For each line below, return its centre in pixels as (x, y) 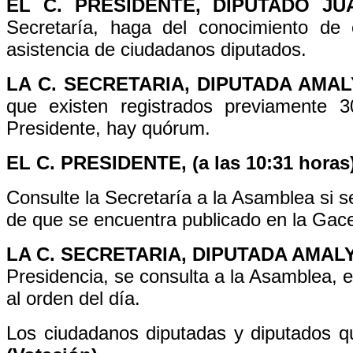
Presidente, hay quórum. (108, 128)
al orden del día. (73, 298)
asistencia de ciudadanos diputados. (156, 49)
